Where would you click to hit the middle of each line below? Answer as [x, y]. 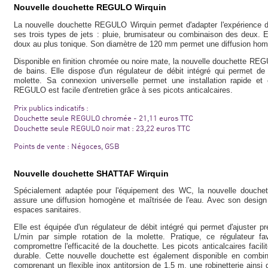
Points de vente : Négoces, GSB [67, 146]
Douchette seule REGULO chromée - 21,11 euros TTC [103, 118]
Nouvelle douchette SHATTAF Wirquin [91, 173]
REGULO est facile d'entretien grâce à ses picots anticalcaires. [123, 90]
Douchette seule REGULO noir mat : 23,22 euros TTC [102, 128]
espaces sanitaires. [48, 210]
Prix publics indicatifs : [51, 108]
